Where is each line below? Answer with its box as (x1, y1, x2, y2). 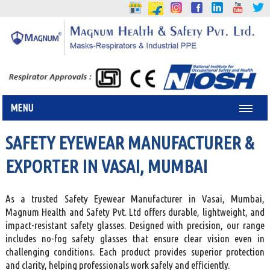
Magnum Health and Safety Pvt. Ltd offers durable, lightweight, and (5, 206, 265, 218)
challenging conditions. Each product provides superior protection (5, 246, 265, 258)
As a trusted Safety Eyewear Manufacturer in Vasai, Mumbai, (5, 193, 265, 205)
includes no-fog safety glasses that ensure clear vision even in (5, 233, 265, 245)
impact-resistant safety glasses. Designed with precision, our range (5, 219, 265, 231)
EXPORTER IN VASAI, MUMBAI (5, 156, 207, 177)
